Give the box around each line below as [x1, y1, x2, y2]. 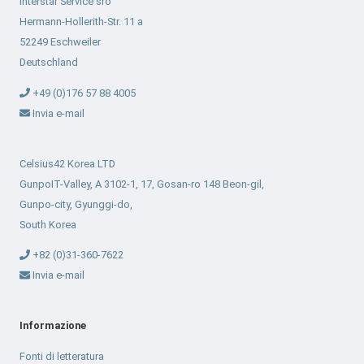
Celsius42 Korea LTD [19, 157, 115, 170]
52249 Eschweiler [19, 35, 101, 48]
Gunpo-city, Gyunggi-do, [19, 197, 132, 210]
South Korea [19, 218, 76, 231]
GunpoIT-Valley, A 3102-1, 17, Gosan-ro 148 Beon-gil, [19, 177, 264, 190]
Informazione [19, 319, 86, 332]
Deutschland [19, 55, 78, 68]
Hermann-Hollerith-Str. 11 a [19, 15, 143, 28]
